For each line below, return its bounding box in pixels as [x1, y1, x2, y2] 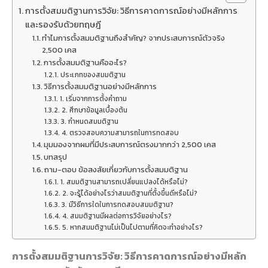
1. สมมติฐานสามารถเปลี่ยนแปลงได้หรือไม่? [60, 176, 188, 187]
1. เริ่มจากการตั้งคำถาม [59, 93, 127, 104]
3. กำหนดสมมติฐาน [60, 116, 118, 127]
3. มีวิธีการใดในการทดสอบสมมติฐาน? [61, 199, 173, 210]
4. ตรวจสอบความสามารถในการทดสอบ [61, 127, 179, 138]
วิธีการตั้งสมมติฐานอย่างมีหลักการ [44, 81, 157, 92]
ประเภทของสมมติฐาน [60, 69, 126, 80]
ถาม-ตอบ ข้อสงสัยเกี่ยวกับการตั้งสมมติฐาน [44, 164, 188, 175]
